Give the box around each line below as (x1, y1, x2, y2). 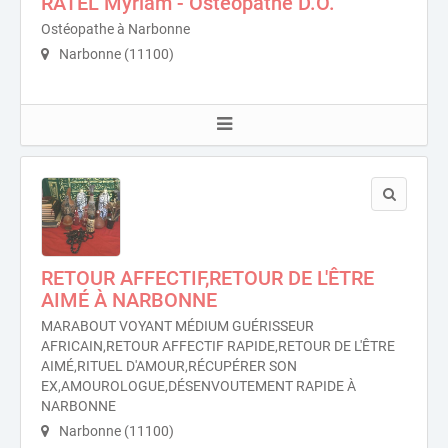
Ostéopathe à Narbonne (41, 21, 190, 37)
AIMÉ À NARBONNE (41, 288, 217, 312)
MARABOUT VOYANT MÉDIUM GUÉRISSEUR (41, 318, 314, 334)
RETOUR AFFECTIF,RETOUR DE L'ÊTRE (41, 266, 374, 290)
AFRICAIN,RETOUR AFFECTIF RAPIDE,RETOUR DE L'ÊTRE (41, 338, 395, 354)
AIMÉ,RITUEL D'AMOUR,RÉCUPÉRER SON (41, 358, 297, 374)
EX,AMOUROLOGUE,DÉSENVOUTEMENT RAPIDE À (41, 378, 356, 394)
